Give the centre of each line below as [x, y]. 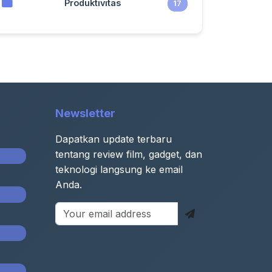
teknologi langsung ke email [119, 169]
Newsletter [85, 113]
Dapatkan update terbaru [114, 139]
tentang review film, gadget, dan [129, 154]
